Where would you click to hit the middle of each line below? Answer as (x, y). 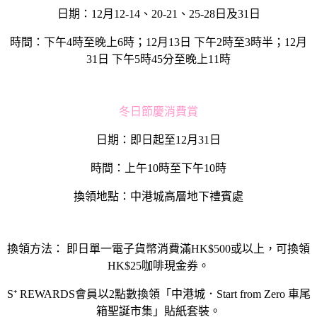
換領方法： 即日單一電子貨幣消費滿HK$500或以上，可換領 (158, 248)
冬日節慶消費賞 (158, 111)
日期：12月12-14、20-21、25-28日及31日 (158, 13)
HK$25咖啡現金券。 (158, 265)
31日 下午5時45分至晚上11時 (158, 59)
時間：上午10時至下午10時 (158, 168)
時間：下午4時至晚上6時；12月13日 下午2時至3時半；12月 (158, 42)
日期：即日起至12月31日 (158, 139)
